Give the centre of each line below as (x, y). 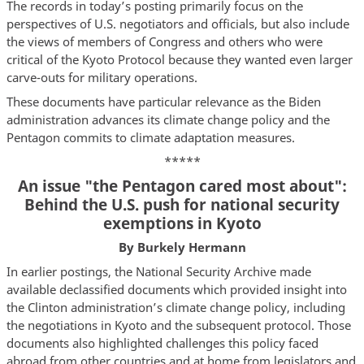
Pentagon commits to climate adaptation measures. (150, 137)
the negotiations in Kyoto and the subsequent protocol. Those (178, 325)
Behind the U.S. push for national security (182, 204)
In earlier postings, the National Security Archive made (158, 271)
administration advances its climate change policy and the (168, 119)
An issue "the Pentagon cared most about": (182, 185)
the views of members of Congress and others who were (164, 42)
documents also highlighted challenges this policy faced (162, 342)
